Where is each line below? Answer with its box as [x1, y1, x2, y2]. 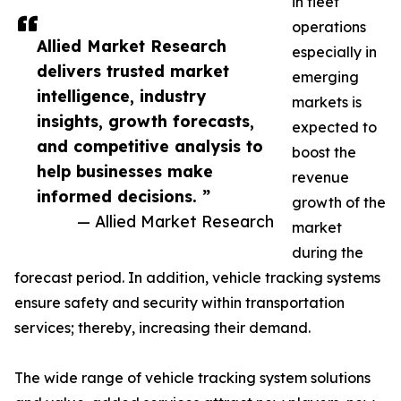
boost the [292, 143, 356, 161]
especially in [292, 43, 377, 61]
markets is [292, 93, 362, 111]
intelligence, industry [37, 86, 206, 106]
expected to [292, 118, 377, 136]
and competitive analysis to [37, 136, 263, 156]
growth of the [292, 193, 386, 211]
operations [292, 18, 366, 36]
